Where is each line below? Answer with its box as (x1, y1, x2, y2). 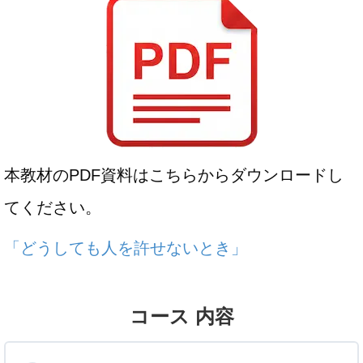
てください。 (4, 199, 101, 216)
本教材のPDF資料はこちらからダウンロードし (4, 166, 344, 184)
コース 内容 (129, 305, 234, 327)
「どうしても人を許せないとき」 (4, 239, 247, 257)
